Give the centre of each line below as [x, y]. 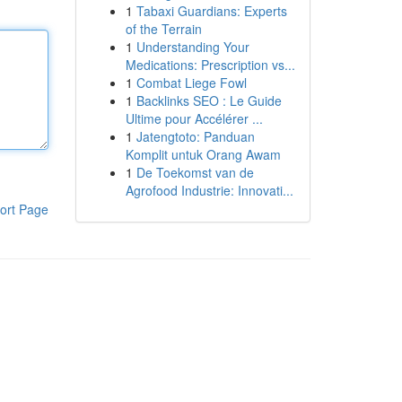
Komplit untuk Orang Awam [203, 154]
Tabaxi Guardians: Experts [211, 11]
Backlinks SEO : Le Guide [209, 100]
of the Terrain [163, 29]
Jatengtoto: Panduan [195, 136]
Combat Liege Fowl [191, 83]
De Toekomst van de [195, 172]
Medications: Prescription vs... [210, 65]
